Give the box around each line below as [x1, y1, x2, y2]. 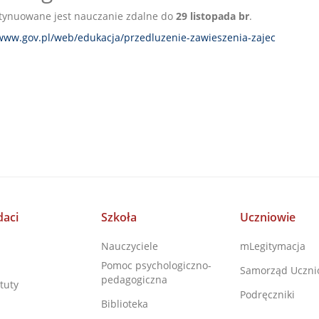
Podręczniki [239, 288, 295, 301]
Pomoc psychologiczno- [100, 258, 211, 272]
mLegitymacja [239, 239, 305, 253]
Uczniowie [239, 209, 296, 225]
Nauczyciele [100, 239, 158, 253]
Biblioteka [100, 297, 148, 310]
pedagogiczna [100, 273, 167, 286]
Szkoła [100, 209, 137, 225]
